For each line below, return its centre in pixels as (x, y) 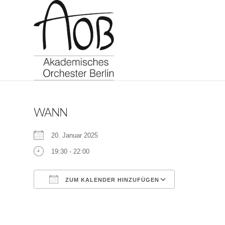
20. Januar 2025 (79, 135)
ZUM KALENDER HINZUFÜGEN (111, 180)
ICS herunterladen (77, 198)
